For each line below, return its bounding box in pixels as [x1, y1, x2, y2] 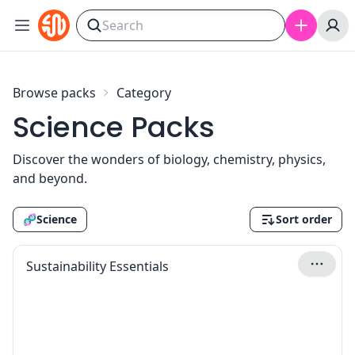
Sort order [276, 212, 332, 227]
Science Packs [13, 107, 215, 147]
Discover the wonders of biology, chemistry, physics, [13, 151, 326, 168]
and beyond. [13, 170, 87, 187]
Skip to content [17, 11, 101, 26]
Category [116, 84, 171, 101]
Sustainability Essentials [26, 258, 169, 275]
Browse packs [13, 84, 96, 101]
